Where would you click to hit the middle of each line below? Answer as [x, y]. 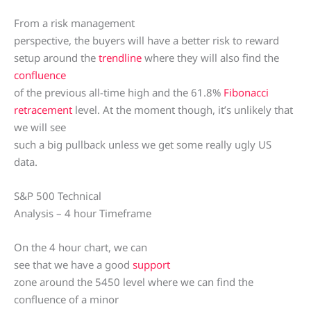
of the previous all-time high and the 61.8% [119, 93]
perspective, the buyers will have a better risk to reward [146, 41]
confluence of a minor [66, 300]
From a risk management [74, 23]
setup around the [56, 58]
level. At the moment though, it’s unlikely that [183, 110]
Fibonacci [246, 93]
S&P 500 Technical [58, 196]
